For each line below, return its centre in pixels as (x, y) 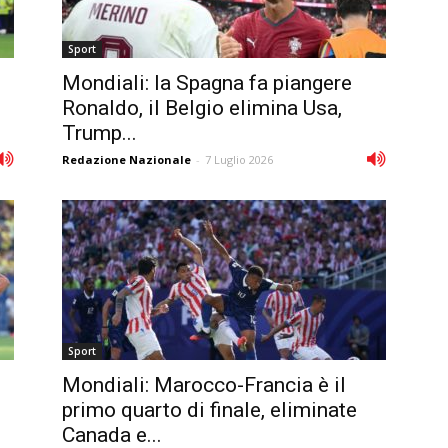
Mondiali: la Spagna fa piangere (207, 82)
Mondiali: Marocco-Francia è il (204, 384)
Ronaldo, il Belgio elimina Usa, (202, 107)
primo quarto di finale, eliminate (209, 409)
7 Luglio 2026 (239, 159)
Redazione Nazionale (126, 159)
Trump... (99, 132)
